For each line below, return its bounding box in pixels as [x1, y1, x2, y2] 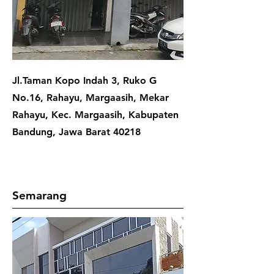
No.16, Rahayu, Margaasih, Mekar [12, 92, 169, 103]
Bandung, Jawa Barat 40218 [12, 126, 141, 138]
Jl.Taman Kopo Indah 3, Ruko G [12, 75, 157, 86]
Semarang [12, 188, 67, 202]
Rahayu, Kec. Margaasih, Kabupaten [12, 109, 179, 120]
